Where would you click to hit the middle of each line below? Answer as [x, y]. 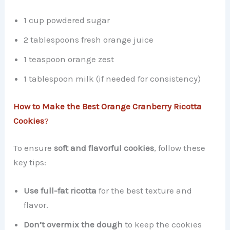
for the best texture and [145, 191]
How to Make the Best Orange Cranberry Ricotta [108, 106]
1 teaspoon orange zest [69, 59]
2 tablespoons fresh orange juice [89, 40]
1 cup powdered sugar [67, 20]
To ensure [34, 148]
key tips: [30, 162]
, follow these [180, 148]
